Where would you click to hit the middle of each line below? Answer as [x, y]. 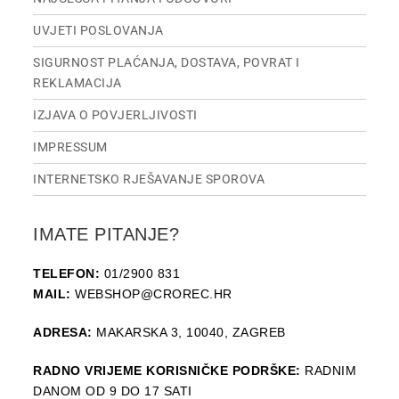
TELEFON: [67, 273]
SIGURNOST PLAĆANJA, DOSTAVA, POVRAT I [167, 62]
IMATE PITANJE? [106, 234]
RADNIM [329, 370]
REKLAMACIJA [77, 83]
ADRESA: [63, 332]
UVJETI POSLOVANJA [98, 30]
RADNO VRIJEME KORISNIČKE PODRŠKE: [167, 370]
